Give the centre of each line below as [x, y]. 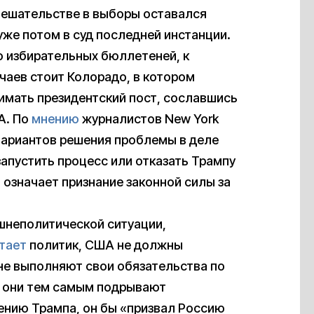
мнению [55, 119]
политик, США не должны [105, 245]
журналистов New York [149, 119]
